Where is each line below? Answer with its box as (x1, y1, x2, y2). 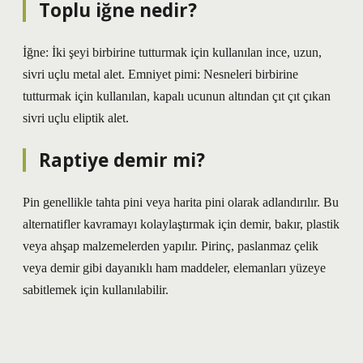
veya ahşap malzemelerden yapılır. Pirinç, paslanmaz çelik (23, 239, 318, 253)
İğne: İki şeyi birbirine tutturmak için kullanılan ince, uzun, (23, 45, 322, 59)
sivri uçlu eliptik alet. (23, 111, 129, 125)
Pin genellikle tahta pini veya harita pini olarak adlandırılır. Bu (23, 195, 339, 209)
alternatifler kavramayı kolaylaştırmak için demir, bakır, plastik (23, 217, 340, 231)
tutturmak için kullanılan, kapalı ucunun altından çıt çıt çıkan (23, 89, 331, 103)
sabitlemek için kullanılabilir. (23, 283, 169, 297)
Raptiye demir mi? (39, 147, 205, 173)
